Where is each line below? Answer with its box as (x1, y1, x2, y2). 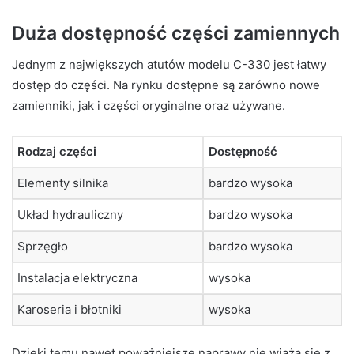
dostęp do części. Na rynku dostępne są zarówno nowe (12, 77, 320, 92)
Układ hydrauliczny (17, 206, 123, 222)
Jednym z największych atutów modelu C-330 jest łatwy (12, 56, 326, 72)
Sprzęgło (17, 238, 68, 254)
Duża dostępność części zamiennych (12, 22, 340, 45)
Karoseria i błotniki (17, 301, 122, 317)
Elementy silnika (17, 175, 108, 190)
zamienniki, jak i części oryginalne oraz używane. (12, 97, 285, 113)
